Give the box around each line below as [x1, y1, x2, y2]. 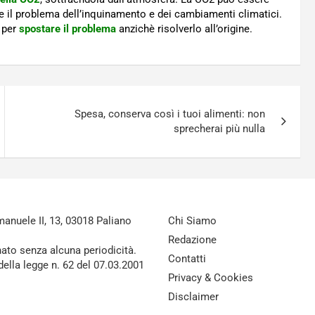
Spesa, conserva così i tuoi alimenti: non [75, 108, 266, 121]
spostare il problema [19, 22, 116, 36]
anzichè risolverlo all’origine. [119, 22, 252, 36]
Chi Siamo [168, 214, 217, 228]
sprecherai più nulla [174, 122, 266, 136]
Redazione [168, 233, 217, 247]
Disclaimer [168, 290, 219, 304]
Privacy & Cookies [168, 271, 253, 285]
